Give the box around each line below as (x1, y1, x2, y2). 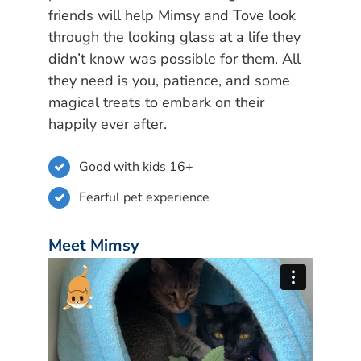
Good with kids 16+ (79, 157, 194, 176)
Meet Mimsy (48, 234, 139, 257)
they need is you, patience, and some (48, 71, 290, 90)
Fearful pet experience (79, 188, 210, 206)
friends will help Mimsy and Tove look (48, 6, 296, 25)
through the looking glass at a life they (48, 27, 301, 47)
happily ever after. (48, 114, 167, 134)
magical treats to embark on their (48, 93, 264, 112)
